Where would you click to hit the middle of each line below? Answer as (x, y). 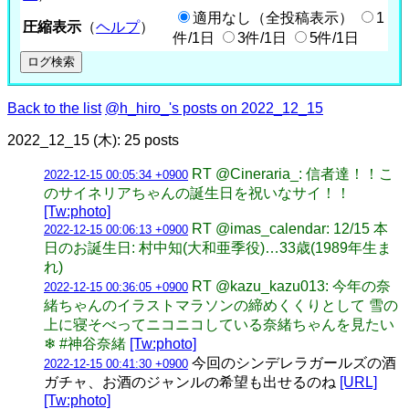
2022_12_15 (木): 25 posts (93, 140)
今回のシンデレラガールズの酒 (292, 362)
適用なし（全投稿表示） (273, 17)
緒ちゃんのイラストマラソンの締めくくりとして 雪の (221, 305)
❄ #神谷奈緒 (87, 343)
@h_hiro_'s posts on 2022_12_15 (214, 108)
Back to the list (54, 108)
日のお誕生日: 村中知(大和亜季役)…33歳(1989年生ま (218, 247)
